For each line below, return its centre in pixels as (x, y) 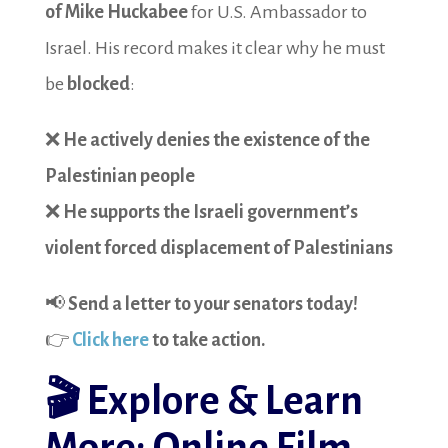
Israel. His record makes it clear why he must (214, 48)
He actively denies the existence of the (216, 140)
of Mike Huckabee (116, 12)
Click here (110, 340)
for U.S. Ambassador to (277, 12)
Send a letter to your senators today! (212, 304)
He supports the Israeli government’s (210, 212)
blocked (98, 84)
